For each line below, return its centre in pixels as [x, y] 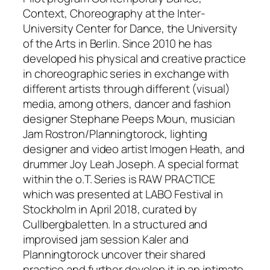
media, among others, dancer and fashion [127, 103]
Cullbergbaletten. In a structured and [115, 224]
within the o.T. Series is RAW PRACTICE [119, 179]
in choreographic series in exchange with [126, 73]
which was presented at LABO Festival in [123, 194]
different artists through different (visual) [127, 88]
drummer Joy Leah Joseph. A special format [131, 164]
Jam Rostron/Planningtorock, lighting [115, 133]
